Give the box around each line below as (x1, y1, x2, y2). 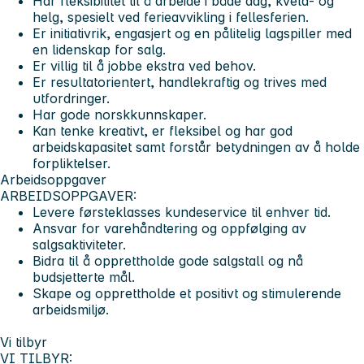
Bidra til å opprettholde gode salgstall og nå (32, 253, 303, 270)
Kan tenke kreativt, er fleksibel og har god (32, 123, 292, 140)
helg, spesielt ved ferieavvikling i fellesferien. (32, 9, 309, 26)
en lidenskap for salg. (32, 41, 166, 58)
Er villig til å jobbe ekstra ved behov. (32, 58, 256, 75)
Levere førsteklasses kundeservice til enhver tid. (32, 204, 331, 221)
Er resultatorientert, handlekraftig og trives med (32, 74, 327, 91)
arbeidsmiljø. (32, 301, 109, 318)
